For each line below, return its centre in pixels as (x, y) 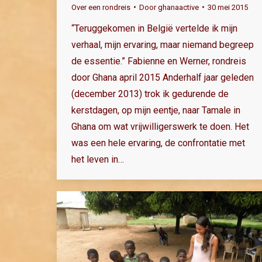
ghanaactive (178, 7)
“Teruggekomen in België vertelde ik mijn (154, 28)
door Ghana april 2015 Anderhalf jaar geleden (163, 77)
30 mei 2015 (228, 7)
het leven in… (98, 159)
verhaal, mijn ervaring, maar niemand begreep (163, 44)
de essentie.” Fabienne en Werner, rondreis (159, 61)
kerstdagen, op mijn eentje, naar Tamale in (156, 110)
